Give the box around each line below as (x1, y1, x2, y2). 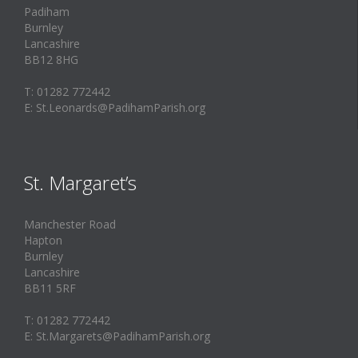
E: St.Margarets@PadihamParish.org (24, 328, 210, 344)
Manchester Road (24, 216, 116, 232)
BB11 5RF (24, 280, 76, 296)
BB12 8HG (24, 51, 78, 67)
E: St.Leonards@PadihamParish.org (24, 99, 205, 115)
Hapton (24, 232, 62, 248)
